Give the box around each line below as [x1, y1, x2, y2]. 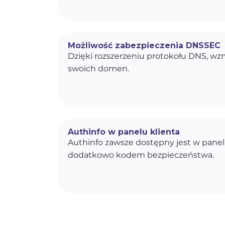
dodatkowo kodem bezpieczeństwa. [67, 150, 214, 160]
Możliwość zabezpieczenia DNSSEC [67, 41, 220, 50]
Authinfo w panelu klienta [67, 127, 180, 137]
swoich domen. [67, 64, 129, 73]
